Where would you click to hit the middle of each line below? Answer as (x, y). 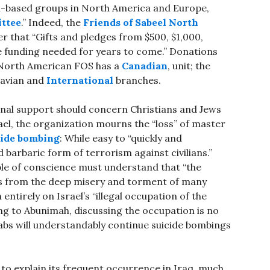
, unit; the (189, 66)
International (80, 80)
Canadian (145, 66)
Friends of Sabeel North (141, 23)
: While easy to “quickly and (121, 138)
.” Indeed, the (52, 23)
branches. (137, 80)
